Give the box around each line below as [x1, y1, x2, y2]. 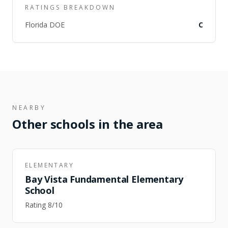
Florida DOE [25, 20, 65, 30]
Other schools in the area [12, 116, 163, 132]
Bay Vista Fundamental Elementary [25, 173, 184, 185]
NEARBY [12, 103, 46, 112]
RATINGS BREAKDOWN [25, 3, 116, 12]
